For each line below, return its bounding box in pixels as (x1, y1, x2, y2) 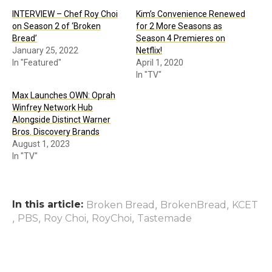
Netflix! (136, 46, 162, 56)
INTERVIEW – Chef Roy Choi (12, 9, 118, 19)
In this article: (12, 199, 83, 211)
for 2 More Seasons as (136, 21, 222, 32)
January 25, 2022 (12, 46, 78, 56)
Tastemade (137, 212, 192, 225)
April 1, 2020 (136, 58, 183, 68)
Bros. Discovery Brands (12, 127, 100, 137)
